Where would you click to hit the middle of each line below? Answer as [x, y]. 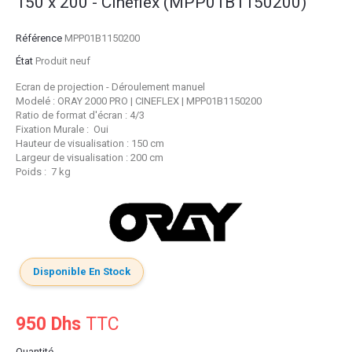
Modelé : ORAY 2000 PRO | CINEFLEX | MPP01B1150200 [139, 101]
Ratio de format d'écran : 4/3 [80, 115]
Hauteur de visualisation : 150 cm [90, 144]
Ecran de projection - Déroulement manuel [110, 87]
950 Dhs [48, 324]
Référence [39, 38]
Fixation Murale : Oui [62, 130]
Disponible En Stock [82, 271]
